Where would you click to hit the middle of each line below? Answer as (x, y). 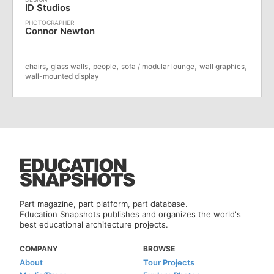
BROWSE (159, 248)
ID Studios (48, 7)
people (105, 66)
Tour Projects (169, 262)
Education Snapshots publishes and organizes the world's (131, 214)
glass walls (69, 66)
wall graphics (222, 66)
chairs (35, 66)
